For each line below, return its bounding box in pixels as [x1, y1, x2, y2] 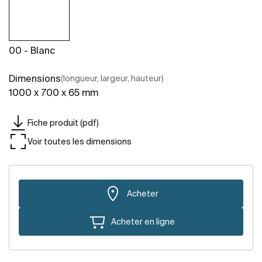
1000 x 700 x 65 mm [9, 87, 98, 98]
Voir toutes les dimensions [27, 136, 132, 146]
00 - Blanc [9, 45, 55, 56]
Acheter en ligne [111, 216, 175, 226]
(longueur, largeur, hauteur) [61, 74, 164, 84]
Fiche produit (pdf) [27, 118, 99, 127]
